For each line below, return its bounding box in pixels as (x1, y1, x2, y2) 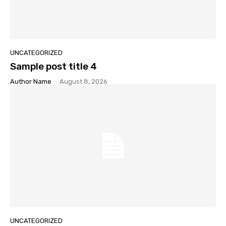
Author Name (10, 77, 51, 85)
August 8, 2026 (60, 77, 107, 85)
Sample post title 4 (10, 60, 97, 72)
